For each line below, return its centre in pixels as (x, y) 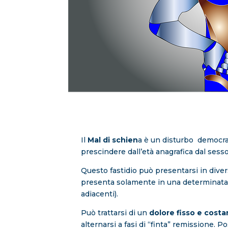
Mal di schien (113, 140)
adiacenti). (100, 194)
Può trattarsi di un (115, 213)
